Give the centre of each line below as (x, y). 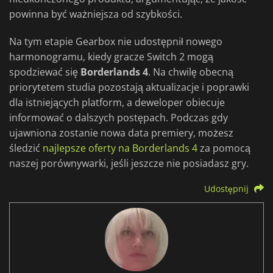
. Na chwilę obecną (191, 72)
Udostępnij (227, 189)
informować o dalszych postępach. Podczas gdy (119, 118)
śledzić (26, 148)
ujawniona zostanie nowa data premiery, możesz (121, 133)
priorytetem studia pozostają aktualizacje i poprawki (129, 87)
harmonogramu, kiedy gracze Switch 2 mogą (111, 57)
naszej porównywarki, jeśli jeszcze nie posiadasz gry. (129, 164)
